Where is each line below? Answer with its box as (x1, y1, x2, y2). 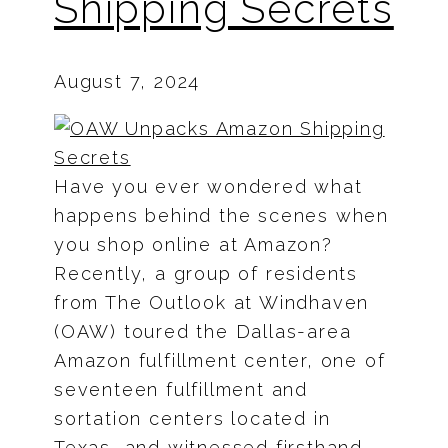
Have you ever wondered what (54, 175, 363, 197)
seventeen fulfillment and (54, 378, 309, 400)
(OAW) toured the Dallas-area (54, 320, 352, 342)
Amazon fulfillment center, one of (54, 349, 386, 371)
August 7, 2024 (54, 70, 201, 92)
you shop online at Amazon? (54, 233, 333, 255)
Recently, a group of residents (54, 262, 358, 284)
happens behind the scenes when (54, 204, 389, 226)
